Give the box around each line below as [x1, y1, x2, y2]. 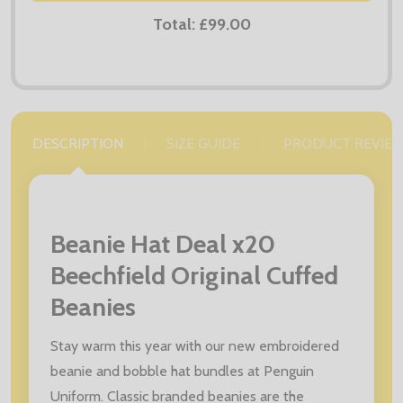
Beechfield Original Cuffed [50, 259, 338, 291]
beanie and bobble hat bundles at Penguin [50, 362, 314, 380]
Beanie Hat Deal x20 [50, 228, 275, 259]
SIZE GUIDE [166, 134, 240, 152]
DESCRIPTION [32, 134, 123, 152]
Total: [152, 13, 199, 34]
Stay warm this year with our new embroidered [50, 336, 339, 354]
